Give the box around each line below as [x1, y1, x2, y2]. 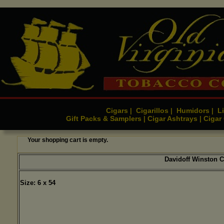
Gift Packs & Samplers [64, 114, 143, 122]
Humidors [174, 106, 211, 114]
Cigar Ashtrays [145, 114, 199, 122]
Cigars [104, 106, 130, 114]
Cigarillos [134, 106, 170, 114]
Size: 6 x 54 [19, 179, 55, 186]
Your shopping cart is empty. [27, 136, 108, 143]
